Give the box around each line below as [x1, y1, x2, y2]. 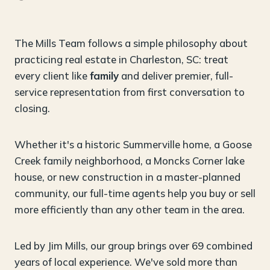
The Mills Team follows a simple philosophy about [14, 37, 248, 50]
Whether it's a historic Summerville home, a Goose [14, 138, 252, 151]
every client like [14, 69, 90, 83]
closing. [14, 102, 50, 115]
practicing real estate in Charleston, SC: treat [14, 53, 228, 66]
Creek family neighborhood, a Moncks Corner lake [14, 154, 245, 168]
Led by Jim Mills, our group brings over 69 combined [14, 239, 253, 252]
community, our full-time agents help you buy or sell [14, 187, 256, 200]
